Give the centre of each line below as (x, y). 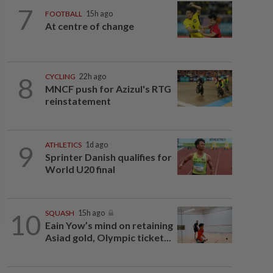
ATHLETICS (63, 145)
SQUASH (59, 213)
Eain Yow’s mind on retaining (109, 225)
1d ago (96, 145)
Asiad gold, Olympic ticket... (108, 237)
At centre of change (89, 26)
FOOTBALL (63, 14)
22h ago (92, 76)
